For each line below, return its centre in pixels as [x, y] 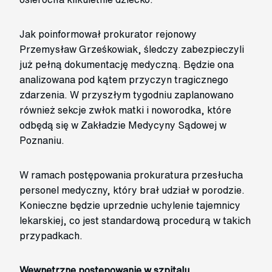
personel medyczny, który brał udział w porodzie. [132, 190]
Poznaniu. [42, 140]
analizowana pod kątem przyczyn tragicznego [124, 79]
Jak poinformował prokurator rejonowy [108, 34]
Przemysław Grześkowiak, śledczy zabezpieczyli [132, 49]
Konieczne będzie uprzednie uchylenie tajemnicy [130, 205]
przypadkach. [51, 235]
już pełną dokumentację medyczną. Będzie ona [127, 64]
